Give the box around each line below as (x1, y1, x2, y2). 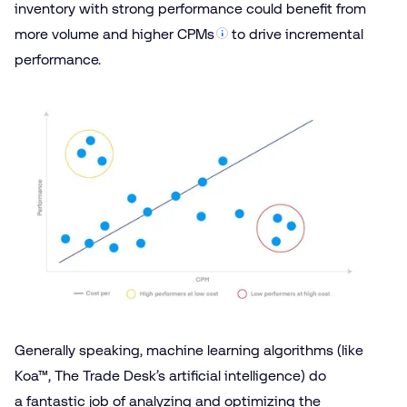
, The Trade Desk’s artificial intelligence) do (48, 366, 326, 384)
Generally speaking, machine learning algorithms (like (15, 341, 363, 359)
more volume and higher (15, 25, 177, 44)
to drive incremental (228, 25, 364, 44)
